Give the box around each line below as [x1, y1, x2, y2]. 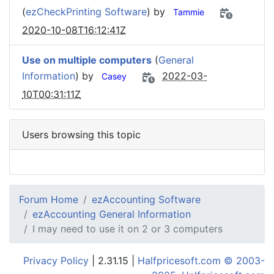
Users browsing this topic [22, 128, 141, 141]
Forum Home [19, 193, 78, 206]
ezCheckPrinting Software [26, 6, 147, 18]
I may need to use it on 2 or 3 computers [32, 223, 223, 235]
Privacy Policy [23, 254, 89, 267]
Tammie [173, 7, 204, 18]
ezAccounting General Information [32, 208, 191, 220]
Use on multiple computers [22, 54, 152, 66]
